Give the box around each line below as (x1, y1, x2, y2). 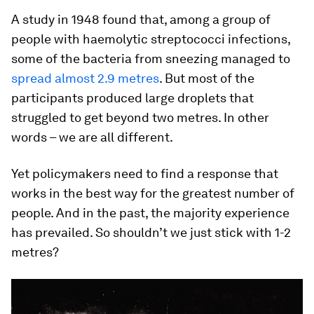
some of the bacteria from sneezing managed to (11, 50, 290, 66)
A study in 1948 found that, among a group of (11, 11, 271, 27)
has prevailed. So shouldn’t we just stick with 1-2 (11, 224, 291, 240)
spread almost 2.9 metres (11, 70, 159, 86)
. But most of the (159, 70, 254, 86)
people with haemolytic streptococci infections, (11, 31, 290, 46)
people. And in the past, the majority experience (11, 205, 289, 220)
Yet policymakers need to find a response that (11, 165, 278, 181)
